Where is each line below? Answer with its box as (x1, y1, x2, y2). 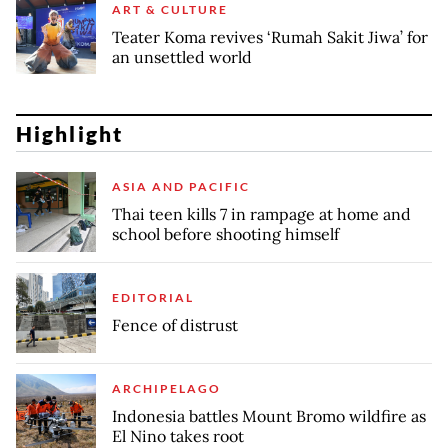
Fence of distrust (112, 315, 238, 336)
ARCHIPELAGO (112, 381, 221, 397)
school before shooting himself (112, 224, 339, 245)
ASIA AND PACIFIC (112, 179, 250, 195)
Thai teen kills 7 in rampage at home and (112, 204, 411, 225)
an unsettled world (112, 46, 252, 67)
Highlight (16, 120, 123, 146)
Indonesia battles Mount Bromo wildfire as (112, 406, 426, 427)
